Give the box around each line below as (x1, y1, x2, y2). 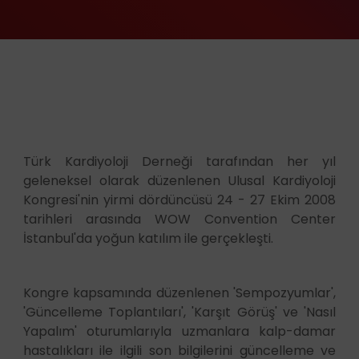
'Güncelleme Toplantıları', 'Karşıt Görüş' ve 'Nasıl (22, 302, 337, 321)
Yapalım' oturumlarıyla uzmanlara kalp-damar (22, 321, 337, 341)
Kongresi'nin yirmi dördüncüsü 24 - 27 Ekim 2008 (22, 190, 337, 209)
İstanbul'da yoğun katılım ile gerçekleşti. (22, 228, 273, 248)
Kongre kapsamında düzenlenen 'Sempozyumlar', (22, 283, 337, 302)
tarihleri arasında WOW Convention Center (22, 209, 337, 228)
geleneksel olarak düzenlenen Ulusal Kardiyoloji (22, 171, 337, 190)
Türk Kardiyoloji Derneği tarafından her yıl (22, 151, 337, 171)
